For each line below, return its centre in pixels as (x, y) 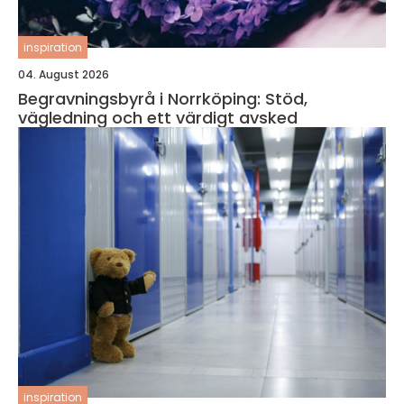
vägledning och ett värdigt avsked (158, 118)
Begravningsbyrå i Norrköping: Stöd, (163, 99)
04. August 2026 (64, 74)
